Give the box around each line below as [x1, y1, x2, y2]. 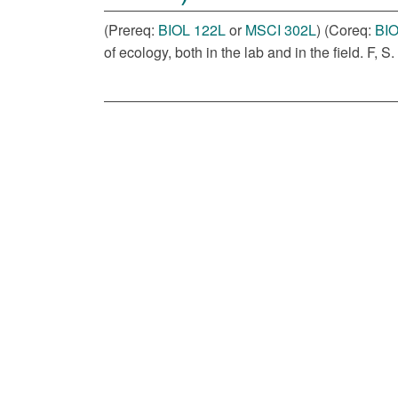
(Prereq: [104, 20, 158, 40]
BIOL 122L [158, 20, 226, 40]
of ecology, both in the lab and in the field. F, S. [104, 42, 394, 62]
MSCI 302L [245, 20, 316, 40]
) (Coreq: [316, 20, 375, 40]
